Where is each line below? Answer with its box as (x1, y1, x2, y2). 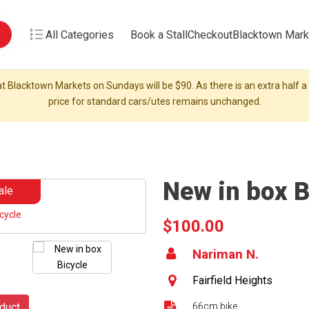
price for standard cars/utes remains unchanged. (48, 96, 261, 107)
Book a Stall (130, 28, 188, 41)
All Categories (46, 28, 114, 41)
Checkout (187, 28, 232, 41)
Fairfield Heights (192, 274, 273, 287)
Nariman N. (192, 246, 259, 262)
